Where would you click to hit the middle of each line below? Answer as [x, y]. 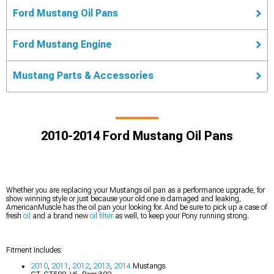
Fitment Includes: [34, 250]
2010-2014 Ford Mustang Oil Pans [137, 135]
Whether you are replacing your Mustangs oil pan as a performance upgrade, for [135, 190]
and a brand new [60, 216]
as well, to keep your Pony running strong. [181, 216]
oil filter [102, 216]
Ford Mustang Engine [62, 44]
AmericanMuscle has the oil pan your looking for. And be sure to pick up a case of [136, 207]
